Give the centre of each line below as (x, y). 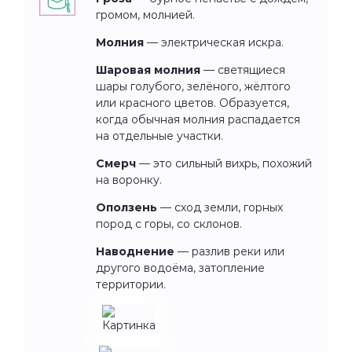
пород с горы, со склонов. (169, 224)
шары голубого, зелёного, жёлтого (193, 86)
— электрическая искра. (215, 42)
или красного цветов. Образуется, (192, 103)
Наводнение (135, 251)
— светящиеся (243, 70)
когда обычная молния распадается (198, 119)
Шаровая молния (148, 70)
